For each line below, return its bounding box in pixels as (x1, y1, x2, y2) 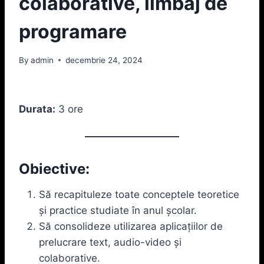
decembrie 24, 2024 (65, 55, 143, 65)
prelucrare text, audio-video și (39, 236, 181, 248)
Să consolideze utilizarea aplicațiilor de (39, 220, 223, 232)
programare (19, 19, 127, 43)
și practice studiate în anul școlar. (39, 204, 197, 216)
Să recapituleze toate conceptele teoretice (39, 188, 239, 200)
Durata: (19, 103, 55, 115)
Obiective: (19, 160, 90, 177)
